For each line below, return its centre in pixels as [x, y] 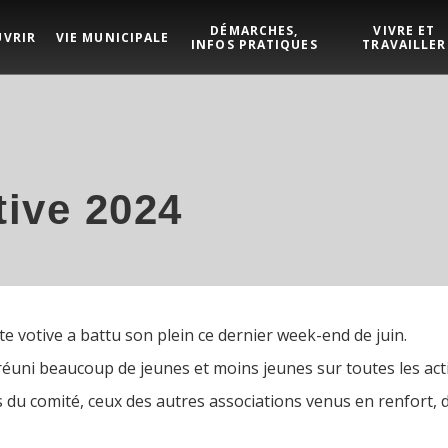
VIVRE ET [404, 30]
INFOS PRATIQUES [254, 44]
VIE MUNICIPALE [112, 37]
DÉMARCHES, [254, 30]
